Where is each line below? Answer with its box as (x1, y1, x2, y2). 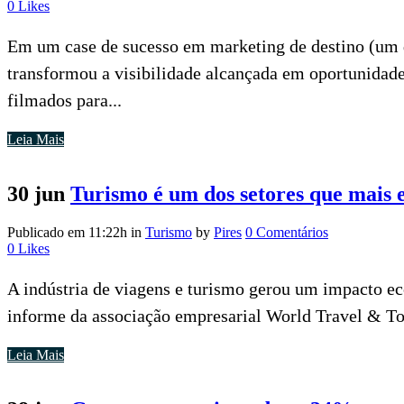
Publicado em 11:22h (7, 224, 127, 240)
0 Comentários (245, 224, 328, 240)
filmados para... (7, 89, 122, 110)
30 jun (7, 181, 65, 206)
